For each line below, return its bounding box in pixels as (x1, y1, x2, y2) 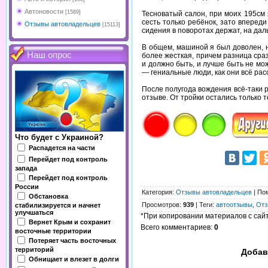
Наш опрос (27, 50, 72, 60)
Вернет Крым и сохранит (29, 218, 111, 226)
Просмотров (142, 201, 179, 208)
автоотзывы (216, 201, 252, 208)
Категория (142, 188, 172, 196)
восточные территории (15, 227, 92, 234)
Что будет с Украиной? (15, 133, 103, 142)
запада (15, 165, 37, 172)
